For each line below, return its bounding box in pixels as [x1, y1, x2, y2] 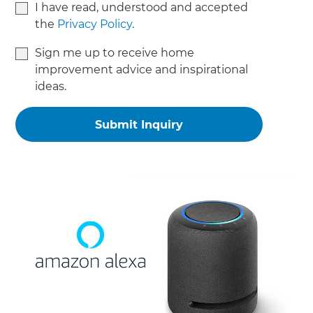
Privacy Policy [57, 17, 133, 31]
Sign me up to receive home [35, 45, 195, 59]
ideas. [35, 79, 67, 93]
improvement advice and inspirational [35, 62, 249, 76]
